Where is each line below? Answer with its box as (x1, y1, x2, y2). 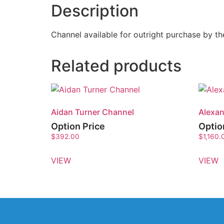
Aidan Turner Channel (51, 106, 134, 117)
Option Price (51, 120, 105, 131)
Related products (51, 55, 181, 75)
